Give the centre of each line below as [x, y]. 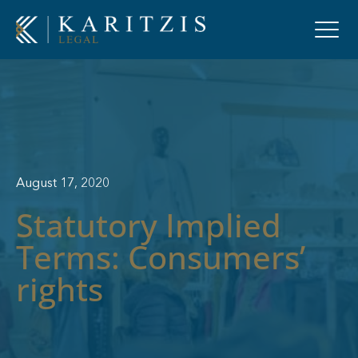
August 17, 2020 [63, 183]
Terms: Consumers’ [161, 257]
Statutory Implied [149, 225]
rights [60, 288]
